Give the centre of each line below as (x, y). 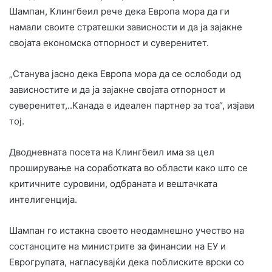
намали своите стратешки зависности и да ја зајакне (126, 27)
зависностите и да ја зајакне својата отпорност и (117, 89)
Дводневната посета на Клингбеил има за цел (112, 152)
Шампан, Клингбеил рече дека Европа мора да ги (119, 11)
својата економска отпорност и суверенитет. (109, 42)
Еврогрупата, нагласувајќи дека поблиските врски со (127, 262)
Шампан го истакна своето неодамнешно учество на (127, 230)
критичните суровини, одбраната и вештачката (113, 183)
